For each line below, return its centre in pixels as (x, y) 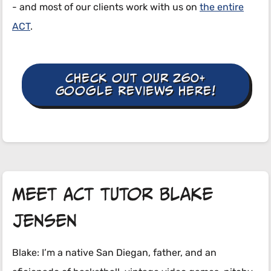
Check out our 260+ (135, 78)
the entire (222, 8)
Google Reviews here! (135, 91)
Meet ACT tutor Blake (113, 194)
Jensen (44, 221)
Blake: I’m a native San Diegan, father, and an (114, 254)
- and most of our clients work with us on (106, 8)
